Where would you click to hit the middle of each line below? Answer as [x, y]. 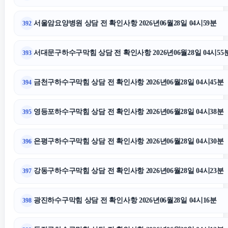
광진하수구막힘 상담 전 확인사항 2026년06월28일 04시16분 [125, 200]
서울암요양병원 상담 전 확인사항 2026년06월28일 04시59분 [125, 23]
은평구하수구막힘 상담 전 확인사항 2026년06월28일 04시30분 [129, 141]
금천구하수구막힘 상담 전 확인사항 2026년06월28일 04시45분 [129, 82]
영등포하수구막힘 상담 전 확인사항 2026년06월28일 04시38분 [129, 112]
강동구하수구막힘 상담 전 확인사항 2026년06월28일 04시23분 [129, 171]
